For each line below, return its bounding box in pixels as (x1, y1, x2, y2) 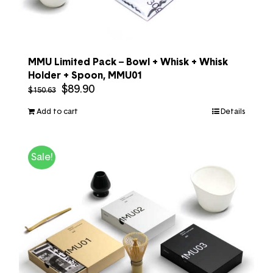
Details (221, 107, 245, 115)
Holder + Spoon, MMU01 (28, 70, 143, 80)
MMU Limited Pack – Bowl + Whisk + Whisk (28, 57, 228, 67)
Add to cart (37, 107, 78, 115)
